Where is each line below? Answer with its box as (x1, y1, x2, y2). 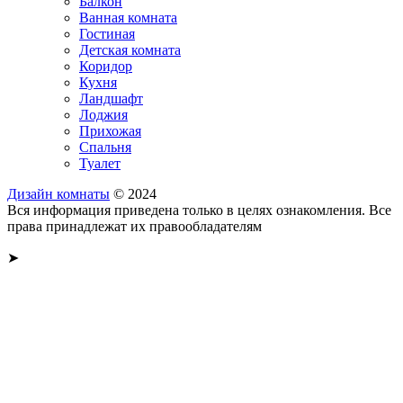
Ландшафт (79, 90, 143, 106)
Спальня (79, 139, 131, 155)
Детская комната (79, 41, 181, 58)
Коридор (79, 58, 132, 74)
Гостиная (79, 25, 135, 41)
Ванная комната (79, 9, 177, 25)
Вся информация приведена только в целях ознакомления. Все (7, 201, 391, 218)
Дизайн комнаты (7, 185, 110, 201)
